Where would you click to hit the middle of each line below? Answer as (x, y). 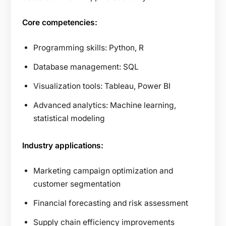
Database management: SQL (86, 67)
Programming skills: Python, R (89, 47)
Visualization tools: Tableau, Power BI (102, 86)
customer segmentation (77, 184)
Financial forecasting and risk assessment (111, 203)
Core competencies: (60, 22)
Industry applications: (63, 145)
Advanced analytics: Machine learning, (105, 105)
